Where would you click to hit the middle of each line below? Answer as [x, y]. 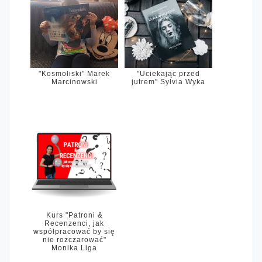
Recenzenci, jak [74, 224]
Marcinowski [74, 82]
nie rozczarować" [74, 240]
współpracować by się [74, 232]
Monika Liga [74, 248]
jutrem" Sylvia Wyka [168, 82]
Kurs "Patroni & [74, 216]
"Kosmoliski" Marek [74, 74]
